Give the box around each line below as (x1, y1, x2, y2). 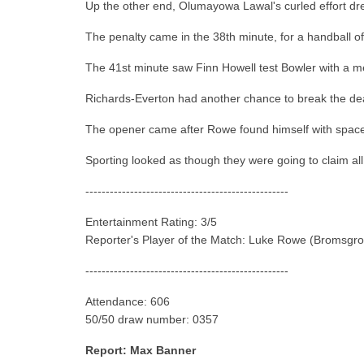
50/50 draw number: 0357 (85, 313, 219, 327)
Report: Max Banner (85, 344, 197, 357)
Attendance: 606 (85, 295, 171, 309)
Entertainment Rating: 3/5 (85, 215, 218, 229)
